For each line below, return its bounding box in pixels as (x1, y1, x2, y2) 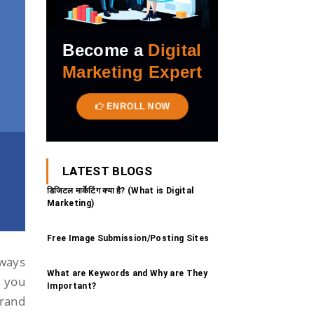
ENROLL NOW (102, 101, 172, 112)
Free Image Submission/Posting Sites (47, 233, 210, 243)
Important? (47, 280, 97, 291)
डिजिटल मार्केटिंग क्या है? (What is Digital (47, 185, 194, 196)
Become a (62, 40, 149, 60)
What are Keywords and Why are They (47, 268, 207, 278)
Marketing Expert (62, 62, 203, 81)
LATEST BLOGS (62, 163, 152, 178)
